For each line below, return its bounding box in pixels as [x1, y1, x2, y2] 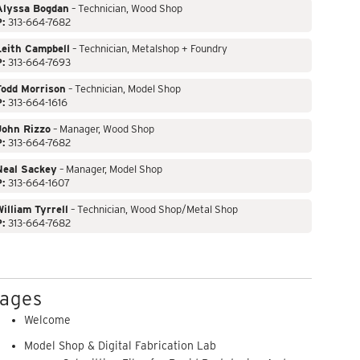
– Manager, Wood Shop [50, 122, 154, 135]
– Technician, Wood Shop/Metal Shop [67, 202, 238, 215]
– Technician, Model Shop [65, 82, 181, 95]
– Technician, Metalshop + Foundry [69, 42, 227, 55]
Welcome [24, 313, 72, 327]
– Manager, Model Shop [56, 162, 162, 175]
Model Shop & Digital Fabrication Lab [24, 339, 217, 353]
